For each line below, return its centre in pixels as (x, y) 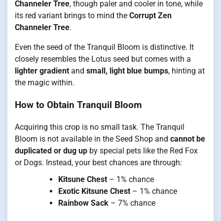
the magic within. (45, 83)
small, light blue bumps (127, 71)
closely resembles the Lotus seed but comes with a (103, 59)
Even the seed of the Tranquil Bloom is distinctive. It (104, 47)
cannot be (188, 139)
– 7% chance (132, 203)
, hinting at (186, 71)
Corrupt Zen (150, 16)
